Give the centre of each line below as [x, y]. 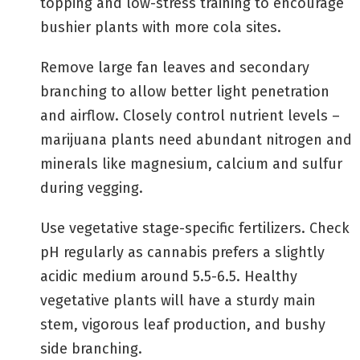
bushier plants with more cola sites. [161, 28]
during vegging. [92, 188]
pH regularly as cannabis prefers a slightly [182, 253]
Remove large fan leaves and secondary [175, 68]
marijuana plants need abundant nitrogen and [196, 140]
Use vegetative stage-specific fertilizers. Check [195, 229]
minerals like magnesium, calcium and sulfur [191, 164]
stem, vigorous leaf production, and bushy [183, 325]
